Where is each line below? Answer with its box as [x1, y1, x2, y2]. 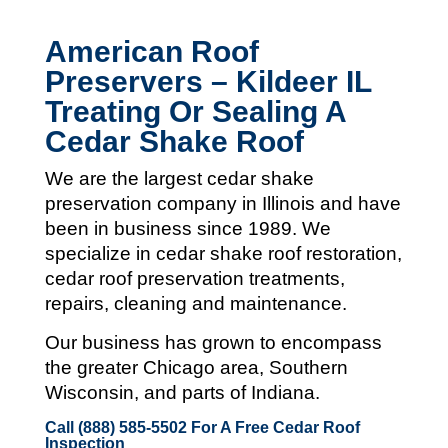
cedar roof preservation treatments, [44, 267, 345, 289]
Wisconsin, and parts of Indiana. [44, 381, 320, 403]
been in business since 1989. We [44, 217, 331, 239]
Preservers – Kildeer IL [44, 64, 371, 98]
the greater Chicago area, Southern [44, 356, 348, 378]
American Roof [44, 34, 259, 68]
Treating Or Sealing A [44, 94, 346, 128]
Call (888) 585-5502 [44, 418, 187, 436]
